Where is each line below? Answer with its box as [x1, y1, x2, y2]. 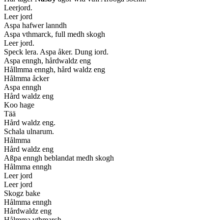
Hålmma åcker [4, 74, 49, 83]
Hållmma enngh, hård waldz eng [4, 65, 105, 74]
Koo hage [4, 101, 34, 110]
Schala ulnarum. [4, 127, 54, 136]
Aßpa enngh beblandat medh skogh [4, 154, 114, 163]
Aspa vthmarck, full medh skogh [4, 30, 105, 39]
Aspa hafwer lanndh [4, 21, 67, 30]
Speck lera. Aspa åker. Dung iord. [4, 48, 109, 56]
